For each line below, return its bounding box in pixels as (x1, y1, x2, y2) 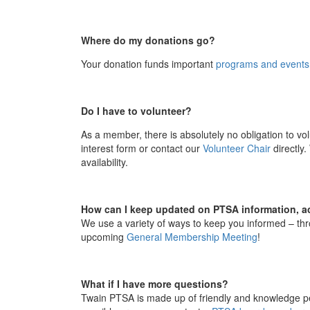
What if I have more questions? (81, 276, 228, 291)
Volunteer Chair (203, 140, 271, 155)
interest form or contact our (81, 140, 203, 155)
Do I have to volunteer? (81, 103, 192, 118)
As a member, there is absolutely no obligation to (81, 127, 297, 141)
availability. (81, 154, 131, 169)
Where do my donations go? (81, 33, 215, 47)
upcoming (81, 229, 127, 244)
